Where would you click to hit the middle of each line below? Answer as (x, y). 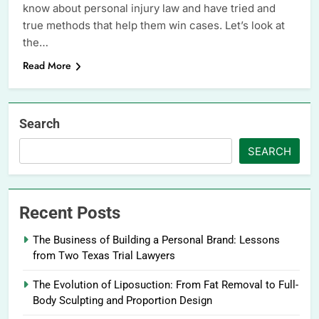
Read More (47, 66)
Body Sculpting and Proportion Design (122, 301)
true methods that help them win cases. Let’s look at (154, 26)
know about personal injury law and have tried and (149, 9)
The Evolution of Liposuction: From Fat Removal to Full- (166, 285)
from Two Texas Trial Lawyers (104, 256)
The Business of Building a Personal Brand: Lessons (156, 240)
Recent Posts (70, 213)
